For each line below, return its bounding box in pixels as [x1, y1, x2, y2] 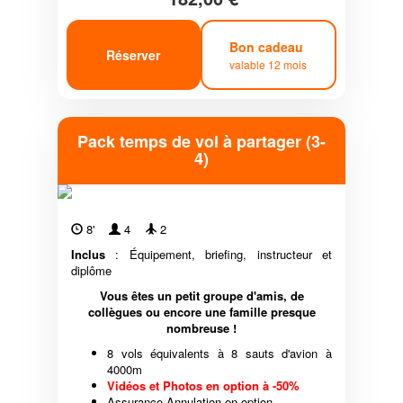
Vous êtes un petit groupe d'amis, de [99, 287, 304, 305]
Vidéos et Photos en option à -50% [107, 377, 300, 395]
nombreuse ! [166, 319, 237, 337]
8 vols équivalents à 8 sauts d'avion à [107, 345, 332, 363]
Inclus [71, 246, 105, 264]
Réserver [106, 45, 161, 64]
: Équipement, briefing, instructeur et [105, 246, 332, 264]
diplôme [71, 262, 112, 280]
